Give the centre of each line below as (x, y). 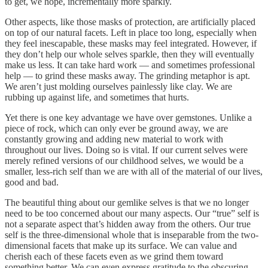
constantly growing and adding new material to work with (114, 139)
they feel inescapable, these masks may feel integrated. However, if (131, 44)
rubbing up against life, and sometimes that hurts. (97, 98)
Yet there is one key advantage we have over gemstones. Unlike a (128, 118)
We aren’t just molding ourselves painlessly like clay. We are (118, 87)
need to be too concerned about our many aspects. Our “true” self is (132, 214)
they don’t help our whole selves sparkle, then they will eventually (130, 54)
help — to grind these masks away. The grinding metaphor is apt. (127, 76)
